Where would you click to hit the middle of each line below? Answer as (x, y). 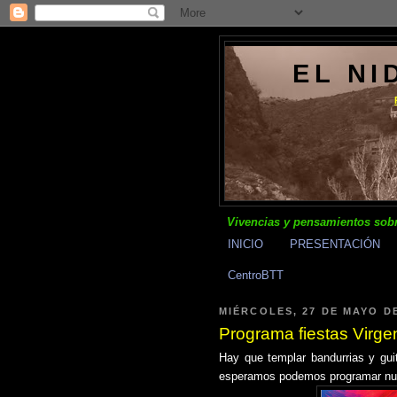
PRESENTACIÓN (335, 244)
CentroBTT (255, 275)
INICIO (245, 244)
